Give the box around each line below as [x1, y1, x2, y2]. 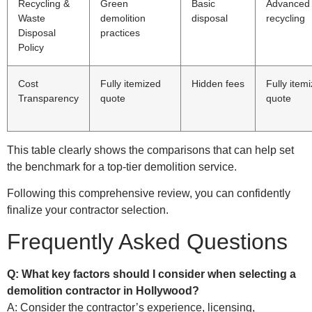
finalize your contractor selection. [7, 203, 169, 216]
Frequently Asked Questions [7, 229, 288, 255]
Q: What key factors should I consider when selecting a [7, 268, 296, 281]
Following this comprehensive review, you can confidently [7, 187, 290, 199]
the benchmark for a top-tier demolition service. [7, 160, 237, 173]
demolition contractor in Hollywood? [7, 285, 199, 297]
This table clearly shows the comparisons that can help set [7, 143, 294, 156]
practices [100, 26, 140, 38]
